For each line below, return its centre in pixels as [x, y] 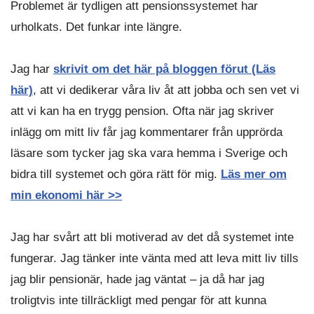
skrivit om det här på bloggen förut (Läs [164, 69]
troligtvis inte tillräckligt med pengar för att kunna [138, 300]
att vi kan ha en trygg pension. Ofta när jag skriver [142, 111]
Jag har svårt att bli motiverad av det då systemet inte [152, 237]
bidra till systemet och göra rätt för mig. [116, 174]
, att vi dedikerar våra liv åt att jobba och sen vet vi [166, 90]
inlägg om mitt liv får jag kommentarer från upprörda [146, 132]
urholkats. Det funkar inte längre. [96, 27]
